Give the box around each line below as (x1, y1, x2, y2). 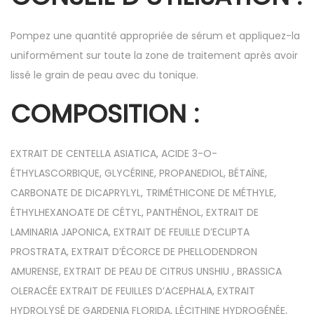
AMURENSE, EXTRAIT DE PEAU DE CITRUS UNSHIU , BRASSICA (11, 264, 282, 278)
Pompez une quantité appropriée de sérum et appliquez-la (11, 29, 300, 43)
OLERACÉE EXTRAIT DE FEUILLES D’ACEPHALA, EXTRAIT (11, 284, 255, 298)
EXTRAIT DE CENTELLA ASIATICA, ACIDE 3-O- (11, 146, 217, 161)
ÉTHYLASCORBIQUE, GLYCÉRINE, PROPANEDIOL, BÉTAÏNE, (11, 166, 267, 180)
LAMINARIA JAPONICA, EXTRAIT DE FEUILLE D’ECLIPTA (11, 225, 250, 239)
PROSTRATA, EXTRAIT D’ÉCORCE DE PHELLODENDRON (11, 245, 257, 259)
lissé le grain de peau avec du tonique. (11, 68, 198, 82)
